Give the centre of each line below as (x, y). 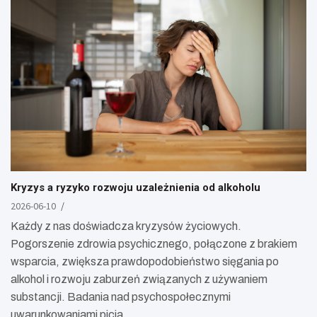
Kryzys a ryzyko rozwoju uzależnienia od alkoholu (136, 188)
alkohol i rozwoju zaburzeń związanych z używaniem (139, 279)
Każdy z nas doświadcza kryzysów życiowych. (126, 226)
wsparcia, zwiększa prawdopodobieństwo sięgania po (145, 262)
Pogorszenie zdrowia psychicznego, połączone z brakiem (154, 244)
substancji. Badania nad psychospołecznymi (121, 297)
